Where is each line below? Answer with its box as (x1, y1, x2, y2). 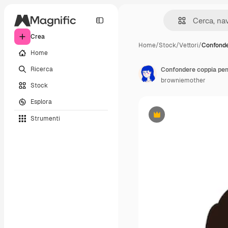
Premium (156, 114, 183, 123)
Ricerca (31, 65, 53, 73)
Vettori (179, 41, 198, 49)
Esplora (31, 97, 52, 106)
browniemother (161, 76, 206, 84)
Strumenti (31, 114, 60, 123)
